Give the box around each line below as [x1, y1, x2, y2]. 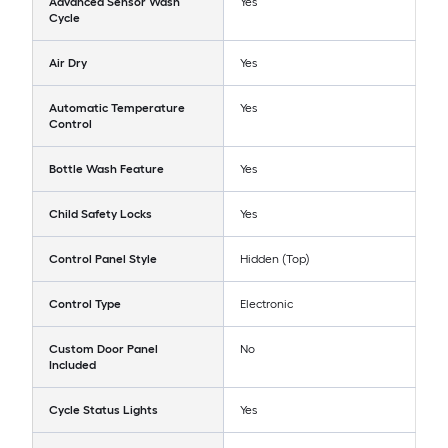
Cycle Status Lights [49, 403, 158, 417]
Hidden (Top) [240, 252, 310, 266]
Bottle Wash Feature [49, 162, 164, 176]
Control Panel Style [49, 252, 157, 266]
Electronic [240, 297, 293, 311]
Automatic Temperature [49, 101, 185, 115]
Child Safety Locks [49, 207, 152, 221]
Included [49, 358, 96, 372]
